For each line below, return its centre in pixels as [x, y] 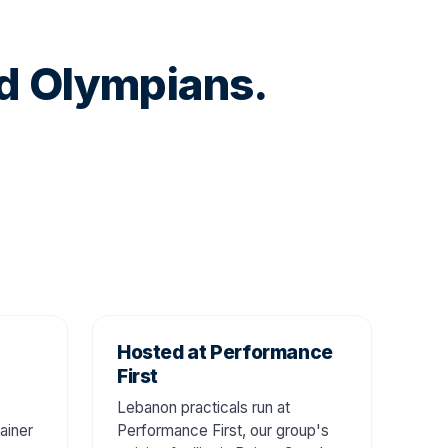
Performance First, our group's [223, 430]
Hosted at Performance [225, 351]
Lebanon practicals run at [203, 407]
